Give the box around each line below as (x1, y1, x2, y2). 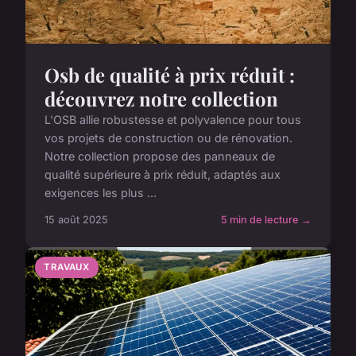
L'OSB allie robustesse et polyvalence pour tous (44, 113, 301, 127)
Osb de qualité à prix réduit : (44, 62, 295, 88)
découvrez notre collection (44, 86, 278, 112)
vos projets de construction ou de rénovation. (44, 131, 292, 145)
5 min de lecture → (221, 214, 311, 226)
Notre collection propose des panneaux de (44, 149, 275, 164)
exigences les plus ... (44, 186, 157, 200)
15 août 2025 (44, 214, 108, 226)
